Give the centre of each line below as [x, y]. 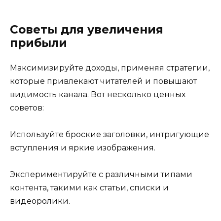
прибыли [38, 43]
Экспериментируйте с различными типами [101, 175]
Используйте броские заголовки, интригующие [110, 135]
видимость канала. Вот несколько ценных [98, 94]
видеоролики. [40, 201]
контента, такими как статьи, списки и [89, 188]
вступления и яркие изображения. [83, 148]
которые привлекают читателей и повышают [103, 81]
